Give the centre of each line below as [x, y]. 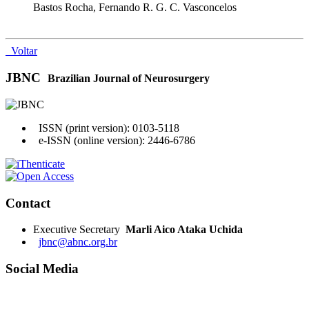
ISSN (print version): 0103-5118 [106, 128]
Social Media [42, 268]
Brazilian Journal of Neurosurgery [129, 79]
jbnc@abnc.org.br [78, 242]
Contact [28, 203]
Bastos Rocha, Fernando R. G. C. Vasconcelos [135, 8]
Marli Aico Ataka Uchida [184, 230]
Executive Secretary [79, 230]
